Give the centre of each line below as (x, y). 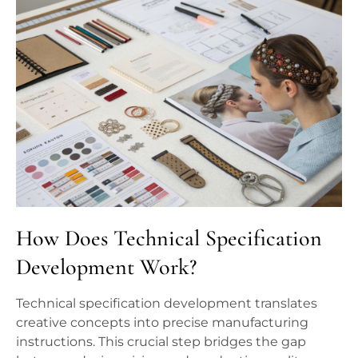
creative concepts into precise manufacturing (162, 322)
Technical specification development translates (167, 303)
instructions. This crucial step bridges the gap (161, 341)
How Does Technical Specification (169, 238)
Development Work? (106, 267)
